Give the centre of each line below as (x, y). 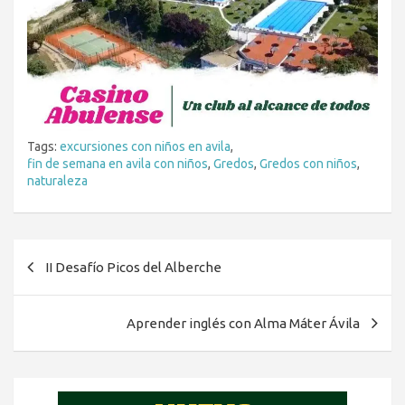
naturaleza (57, 181)
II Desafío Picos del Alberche (133, 268)
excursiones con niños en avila (145, 147)
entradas (60, 311)
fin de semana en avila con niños (118, 164)
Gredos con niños (308, 164)
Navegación (75, 254)
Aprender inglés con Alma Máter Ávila (243, 324)
